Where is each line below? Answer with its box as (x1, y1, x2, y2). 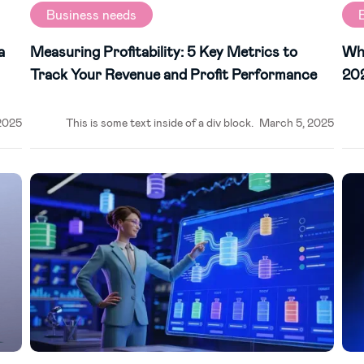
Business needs (45, 6, 136, 22)
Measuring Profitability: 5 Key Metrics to (29, 42, 297, 60)
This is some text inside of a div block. (65, 115, 253, 129)
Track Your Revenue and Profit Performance (29, 65, 317, 83)
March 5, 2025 (259, 115, 335, 129)
